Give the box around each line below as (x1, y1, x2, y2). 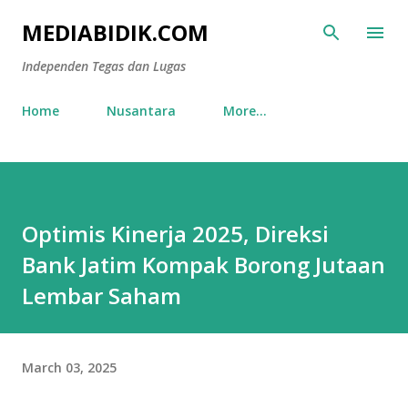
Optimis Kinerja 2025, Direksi (22, 219, 329, 249)
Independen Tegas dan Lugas (22, 57, 186, 75)
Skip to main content (140, 15, 268, 31)
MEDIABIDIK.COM (22, 17, 209, 47)
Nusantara (107, 102, 176, 119)
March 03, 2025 (22, 358, 117, 376)
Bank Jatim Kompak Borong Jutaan (22, 250, 385, 280)
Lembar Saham (22, 280, 181, 311)
